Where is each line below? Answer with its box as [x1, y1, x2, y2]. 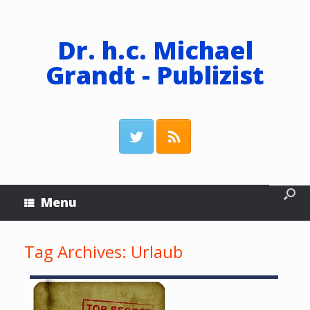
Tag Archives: [24, 240, 131, 263]
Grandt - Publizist [46, 58, 264, 92]
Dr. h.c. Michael [57, 33, 253, 67]
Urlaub [131, 240, 183, 263]
